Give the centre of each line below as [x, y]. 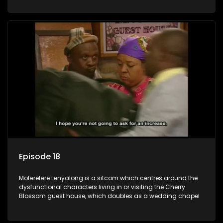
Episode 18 [40, 157]
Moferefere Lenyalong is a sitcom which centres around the [108, 178]
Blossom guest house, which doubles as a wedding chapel [109, 196]
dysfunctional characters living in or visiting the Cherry [102, 187]
